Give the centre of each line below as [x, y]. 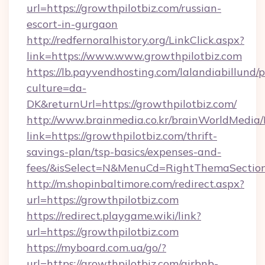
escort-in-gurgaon [72, 24]
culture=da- [56, 88]
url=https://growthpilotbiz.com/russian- [124, 8]
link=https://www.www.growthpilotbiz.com [134, 56]
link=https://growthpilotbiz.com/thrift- [122, 136]
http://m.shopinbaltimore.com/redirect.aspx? [135, 184]
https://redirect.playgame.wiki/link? [114, 216]
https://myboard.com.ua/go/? [96, 248]
